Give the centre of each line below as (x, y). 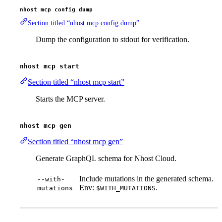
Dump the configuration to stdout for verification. (112, 40)
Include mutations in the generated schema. (146, 179)
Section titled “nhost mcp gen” (75, 142)
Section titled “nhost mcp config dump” (83, 23)
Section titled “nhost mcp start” (76, 82)
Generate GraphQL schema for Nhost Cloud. (106, 159)
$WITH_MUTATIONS (126, 188)
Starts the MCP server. (70, 99)
